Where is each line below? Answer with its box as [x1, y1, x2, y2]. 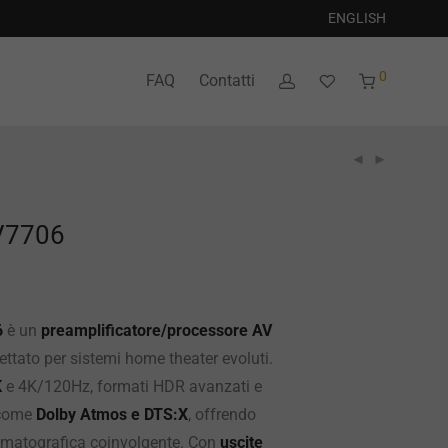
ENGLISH [328, 10, 386, 27]
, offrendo [188, 405, 256, 424]
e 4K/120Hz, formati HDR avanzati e [2, 377, 262, 396]
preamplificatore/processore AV [41, 321, 272, 340]
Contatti [199, 71, 255, 91]
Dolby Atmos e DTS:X [36, 405, 188, 424]
